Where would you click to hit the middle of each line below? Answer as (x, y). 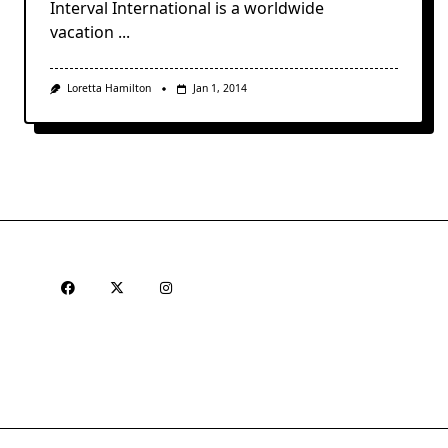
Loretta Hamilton (108, 88)
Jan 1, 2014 (219, 88)
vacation (82, 32)
